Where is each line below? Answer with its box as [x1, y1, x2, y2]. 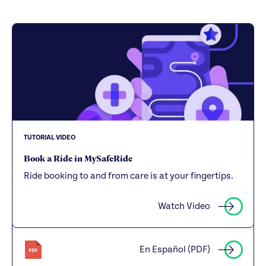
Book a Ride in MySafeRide [24, 151, 133, 165]
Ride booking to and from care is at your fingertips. [24, 170, 234, 182]
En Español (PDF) [140, 243, 211, 255]
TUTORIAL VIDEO [24, 133, 76, 141]
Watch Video [158, 200, 211, 211]
